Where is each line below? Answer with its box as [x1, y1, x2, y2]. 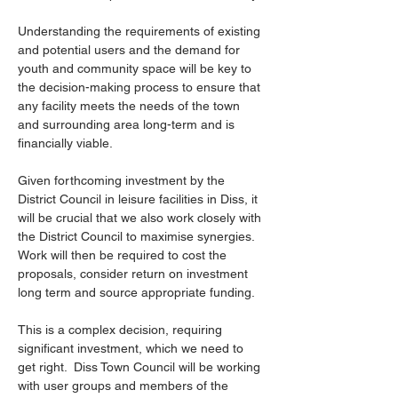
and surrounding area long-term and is [18, 117, 238, 131]
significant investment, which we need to [18, 341, 247, 355]
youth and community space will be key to [18, 61, 255, 76]
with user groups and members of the [18, 378, 232, 393]
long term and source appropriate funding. [18, 285, 255, 299]
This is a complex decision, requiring [18, 322, 226, 337]
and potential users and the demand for [18, 43, 243, 57]
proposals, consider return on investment [18, 267, 251, 281]
